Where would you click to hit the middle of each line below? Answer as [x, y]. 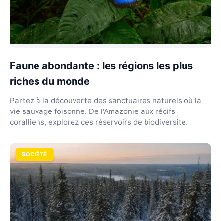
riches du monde [50, 81]
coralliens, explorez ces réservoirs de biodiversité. [99, 122]
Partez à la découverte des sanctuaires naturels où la [106, 100]
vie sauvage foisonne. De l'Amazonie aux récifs [92, 111]
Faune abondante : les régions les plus [101, 66]
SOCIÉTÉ [35, 154]
